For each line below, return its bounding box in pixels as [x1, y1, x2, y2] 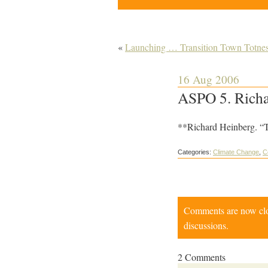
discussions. [184, 218, 229, 232]
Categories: [178, 148, 213, 156]
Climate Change [213, 148, 259, 156]
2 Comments [178, 250, 226, 263]
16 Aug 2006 [178, 72, 239, 87]
